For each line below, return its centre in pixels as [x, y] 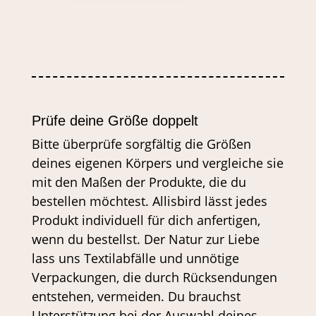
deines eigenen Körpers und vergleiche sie [157, 163]
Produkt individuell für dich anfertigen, [146, 220]
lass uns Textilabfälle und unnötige [135, 258]
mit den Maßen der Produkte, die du [139, 182]
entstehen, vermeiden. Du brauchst [136, 296]
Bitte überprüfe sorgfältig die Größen [141, 144]
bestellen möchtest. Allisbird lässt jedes [149, 201]
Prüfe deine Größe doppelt [115, 121]
